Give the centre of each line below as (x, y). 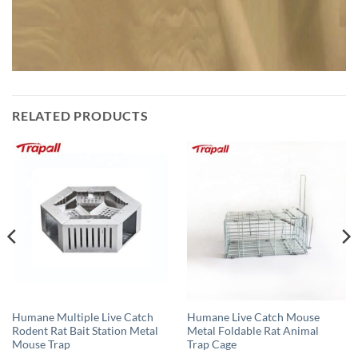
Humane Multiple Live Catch (82, 317)
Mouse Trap (41, 344)
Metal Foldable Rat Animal (253, 330)
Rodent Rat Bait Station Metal (85, 330)
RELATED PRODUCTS (80, 115)
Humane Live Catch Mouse (253, 317)
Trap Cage (211, 344)
